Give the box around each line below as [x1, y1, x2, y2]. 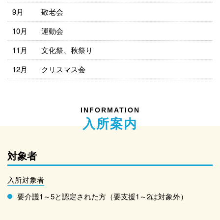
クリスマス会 [41, 63, 85, 74]
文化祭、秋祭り [41, 44, 93, 55]
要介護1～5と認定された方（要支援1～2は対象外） [17, 191, 188, 201]
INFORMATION [80, 106, 140, 114]
